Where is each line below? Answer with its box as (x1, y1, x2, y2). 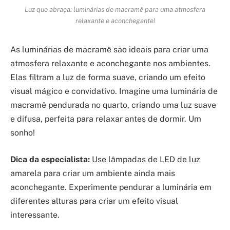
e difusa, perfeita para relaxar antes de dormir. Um (10, 114, 201, 124)
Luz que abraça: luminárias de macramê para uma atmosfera (25, 5, 205, 13)
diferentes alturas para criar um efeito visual (10, 196, 178, 206)
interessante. (10, 210, 60, 220)
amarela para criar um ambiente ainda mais (10, 168, 175, 179)
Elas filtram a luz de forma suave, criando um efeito (10, 72, 205, 83)
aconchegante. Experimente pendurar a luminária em (10, 182, 212, 193)
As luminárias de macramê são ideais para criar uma (10, 45, 208, 55)
